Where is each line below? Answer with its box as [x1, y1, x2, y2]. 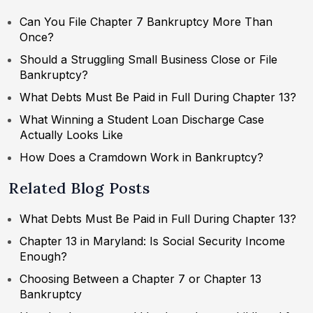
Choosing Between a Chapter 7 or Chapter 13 [20, 272, 261, 286]
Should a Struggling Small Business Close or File [20, 52, 277, 67]
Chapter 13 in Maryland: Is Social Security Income [20, 234, 285, 249]
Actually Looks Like [20, 128, 123, 143]
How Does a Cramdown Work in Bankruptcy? [20, 150, 263, 165]
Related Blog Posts [8, 178, 150, 198]
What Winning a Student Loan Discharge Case [20, 112, 264, 127]
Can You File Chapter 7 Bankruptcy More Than [20, 15, 272, 29]
